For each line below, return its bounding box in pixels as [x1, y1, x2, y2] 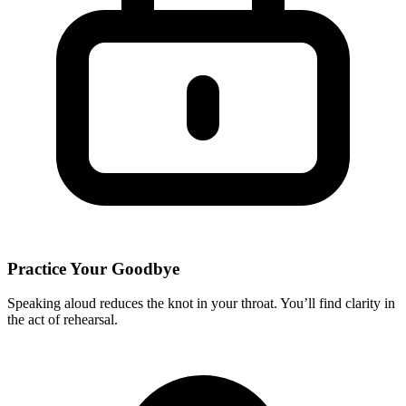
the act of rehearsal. [7, 312, 118, 328]
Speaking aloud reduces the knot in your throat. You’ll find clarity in [7, 295, 395, 312]
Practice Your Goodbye [7, 258, 179, 278]
